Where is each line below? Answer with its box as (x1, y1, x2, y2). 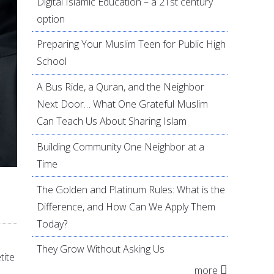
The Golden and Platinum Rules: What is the (37, 182, 226, 196)
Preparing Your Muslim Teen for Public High (37, 37, 226, 51)
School (37, 54, 67, 68)
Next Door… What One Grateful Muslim (37, 97, 209, 111)
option (37, 12, 65, 26)
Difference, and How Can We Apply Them (37, 199, 216, 213)
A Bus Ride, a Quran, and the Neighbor (37, 80, 205, 94)
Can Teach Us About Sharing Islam (37, 114, 187, 128)
